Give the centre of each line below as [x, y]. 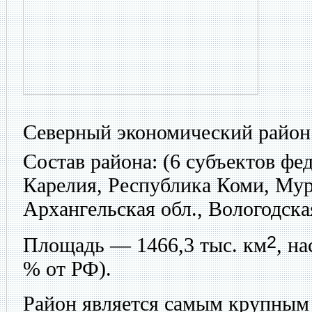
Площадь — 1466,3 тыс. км [145, 245]
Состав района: [90, 161]
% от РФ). [67, 269]
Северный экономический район [167, 132]
